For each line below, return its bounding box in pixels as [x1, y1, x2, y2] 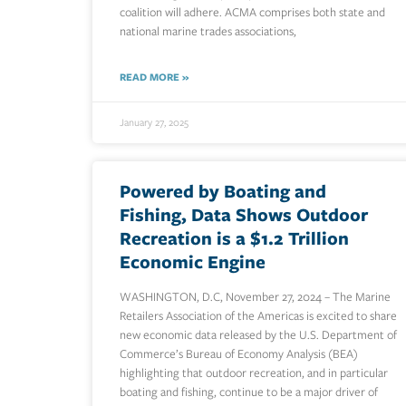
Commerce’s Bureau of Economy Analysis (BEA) [120, 345, 358, 363]
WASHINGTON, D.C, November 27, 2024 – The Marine [120, 288, 391, 306]
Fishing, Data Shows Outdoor [120, 201, 368, 228]
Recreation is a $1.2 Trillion [120, 225, 349, 252]
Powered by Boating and [120, 178, 326, 205]
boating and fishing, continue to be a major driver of [120, 383, 378, 401]
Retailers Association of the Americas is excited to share [120, 307, 397, 325]
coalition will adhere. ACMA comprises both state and [120, 4, 385, 22]
